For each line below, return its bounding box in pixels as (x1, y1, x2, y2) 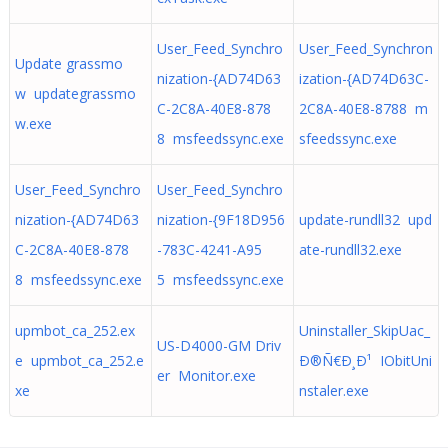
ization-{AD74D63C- (298, 69, 429, 88)
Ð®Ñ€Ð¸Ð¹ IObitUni (298, 351, 432, 370)
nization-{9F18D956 (156, 210, 285, 229)
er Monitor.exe (156, 366, 256, 385)
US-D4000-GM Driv (156, 336, 281, 355)
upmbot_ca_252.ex (14, 321, 135, 340)
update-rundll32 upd (298, 210, 432, 229)
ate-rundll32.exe (298, 240, 402, 259)
